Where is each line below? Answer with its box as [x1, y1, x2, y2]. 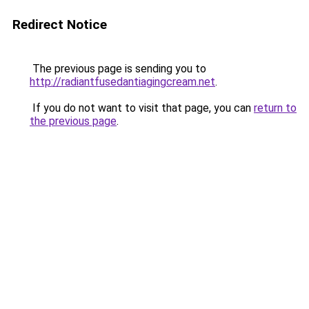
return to [254, 101, 297, 114]
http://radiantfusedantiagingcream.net [30, 75, 215, 88]
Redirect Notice [12, 17, 107, 32]
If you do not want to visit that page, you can [30, 101, 254, 114]
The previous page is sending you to [30, 62, 206, 75]
